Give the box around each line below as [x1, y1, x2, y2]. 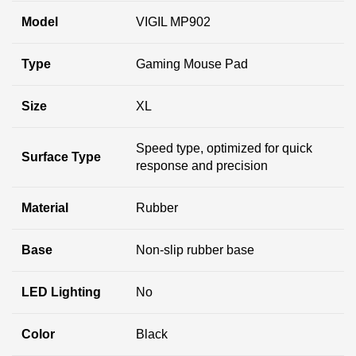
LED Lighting [21, 285, 101, 300]
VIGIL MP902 [136, 15, 211, 29]
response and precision [136, 159, 268, 173]
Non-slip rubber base [136, 243, 254, 257]
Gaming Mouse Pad [136, 57, 248, 72]
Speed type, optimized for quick [136, 141, 312, 156]
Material [21, 201, 68, 215]
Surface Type [21, 150, 101, 164]
